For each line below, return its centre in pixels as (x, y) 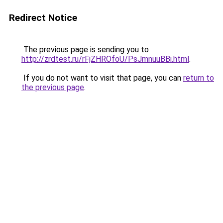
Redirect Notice (43, 18)
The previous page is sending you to (85, 50)
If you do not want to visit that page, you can (102, 78)
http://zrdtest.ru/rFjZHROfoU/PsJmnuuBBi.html (105, 59)
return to (199, 78)
